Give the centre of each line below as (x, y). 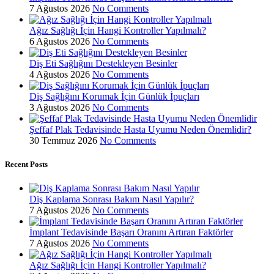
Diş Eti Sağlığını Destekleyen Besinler (103, 63)
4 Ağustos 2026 (60, 74)
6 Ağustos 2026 (60, 41)
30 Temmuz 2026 (63, 140)
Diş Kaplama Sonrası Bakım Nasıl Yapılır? (112, 199)
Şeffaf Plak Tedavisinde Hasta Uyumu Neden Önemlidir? (140, 129)
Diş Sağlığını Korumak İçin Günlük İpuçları (114, 96)
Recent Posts (26, 164)
